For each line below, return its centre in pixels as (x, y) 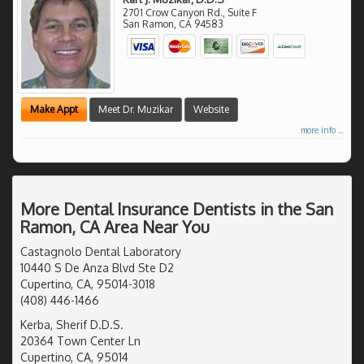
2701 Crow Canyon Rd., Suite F (190, 12)
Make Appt (54, 109)
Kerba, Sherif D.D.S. (72, 324)
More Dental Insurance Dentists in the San (177, 208)
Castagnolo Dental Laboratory (101, 251)
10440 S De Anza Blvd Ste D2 (97, 267)
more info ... (322, 130)
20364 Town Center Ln (80, 340)
